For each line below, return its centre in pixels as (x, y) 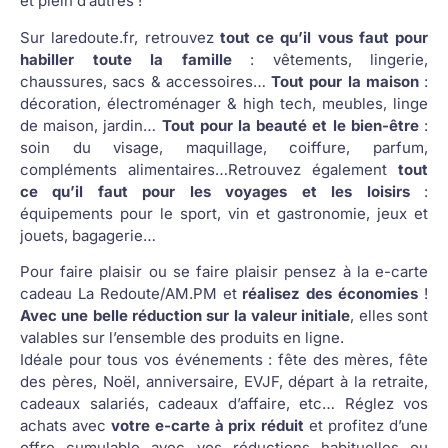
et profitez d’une (366, 426)
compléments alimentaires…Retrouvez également (209, 169)
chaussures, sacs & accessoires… (145, 81)
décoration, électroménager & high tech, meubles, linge (224, 103)
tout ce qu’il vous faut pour (323, 37)
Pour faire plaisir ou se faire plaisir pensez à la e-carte (224, 272)
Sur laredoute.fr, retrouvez (120, 37)
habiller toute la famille (126, 59)
